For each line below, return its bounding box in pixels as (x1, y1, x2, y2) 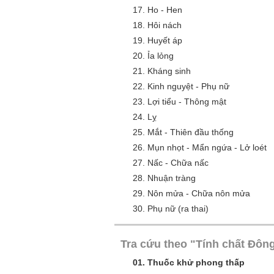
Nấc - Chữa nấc (147, 158, 209, 168)
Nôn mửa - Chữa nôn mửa (147, 188, 250, 198)
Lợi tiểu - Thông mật (147, 97, 226, 106)
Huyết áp (147, 35, 182, 45)
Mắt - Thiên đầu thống (147, 127, 234, 137)
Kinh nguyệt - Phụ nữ (147, 81, 229, 91)
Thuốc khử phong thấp (147, 257, 245, 267)
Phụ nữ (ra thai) (147, 204, 209, 213)
